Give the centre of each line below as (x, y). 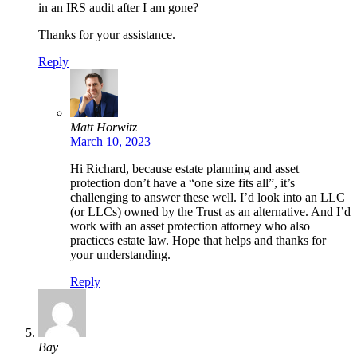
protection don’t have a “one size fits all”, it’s (182, 182)
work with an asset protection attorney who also (190, 226)
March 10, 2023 (110, 141)
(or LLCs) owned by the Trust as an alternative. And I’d (210, 211)
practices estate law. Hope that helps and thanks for (198, 240)
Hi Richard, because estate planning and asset (184, 168)
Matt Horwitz (104, 127)
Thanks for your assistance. (107, 34)
